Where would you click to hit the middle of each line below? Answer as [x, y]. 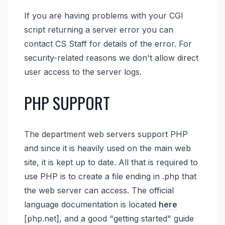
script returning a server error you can [98, 29]
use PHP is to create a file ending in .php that [110, 176]
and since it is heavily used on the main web [107, 148]
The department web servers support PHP [106, 134]
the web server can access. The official [99, 190]
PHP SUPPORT [67, 102]
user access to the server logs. [83, 72]
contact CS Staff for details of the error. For [108, 43]
